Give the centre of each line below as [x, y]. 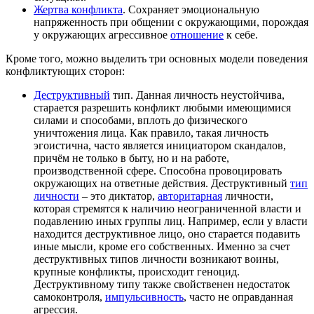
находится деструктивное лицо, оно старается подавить [167, 233]
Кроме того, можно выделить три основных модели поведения [157, 58]
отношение [197, 34]
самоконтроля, [69, 296]
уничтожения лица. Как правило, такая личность [151, 132]
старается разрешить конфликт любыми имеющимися [162, 107]
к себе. [241, 34]
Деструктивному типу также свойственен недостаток [162, 284]
